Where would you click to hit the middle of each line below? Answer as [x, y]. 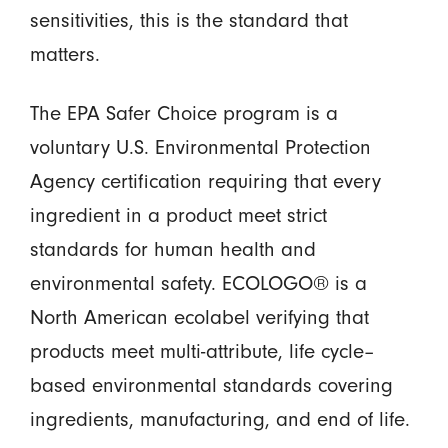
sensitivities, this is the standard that [188, 19]
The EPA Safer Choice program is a [183, 112]
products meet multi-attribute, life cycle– [201, 350]
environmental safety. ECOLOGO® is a [198, 282]
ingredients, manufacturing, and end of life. [219, 418]
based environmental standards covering [211, 384]
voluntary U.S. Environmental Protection [200, 146]
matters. [64, 53]
